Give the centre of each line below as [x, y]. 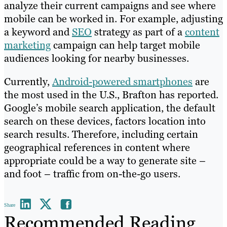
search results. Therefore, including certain [101, 134]
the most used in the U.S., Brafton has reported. [111, 94]
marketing [27, 45]
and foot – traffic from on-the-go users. [92, 174]
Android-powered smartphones [122, 81]
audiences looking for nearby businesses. [97, 58]
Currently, [28, 81]
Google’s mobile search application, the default [110, 108]
